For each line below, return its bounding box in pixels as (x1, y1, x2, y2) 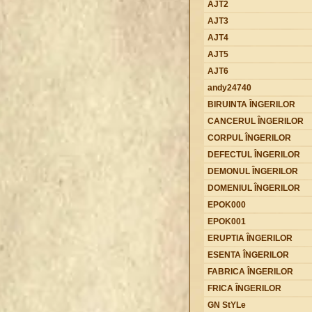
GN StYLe (207, 299, 246, 310)
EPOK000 (207, 199, 246, 210)
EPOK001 (207, 216, 246, 226)
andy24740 (207, 82, 251, 93)
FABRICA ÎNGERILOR (207, 266, 293, 276)
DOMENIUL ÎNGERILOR (207, 182, 300, 193)
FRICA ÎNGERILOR (207, 283, 281, 293)
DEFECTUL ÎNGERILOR (207, 149, 300, 159)
